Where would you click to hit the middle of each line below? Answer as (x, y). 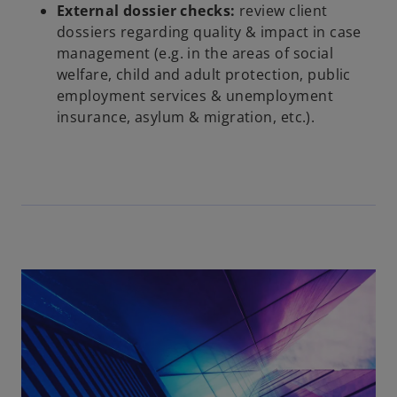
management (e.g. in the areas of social (195, 53)
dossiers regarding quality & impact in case (209, 31)
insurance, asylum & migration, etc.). (188, 117)
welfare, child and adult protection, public (204, 74)
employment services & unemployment (195, 95)
